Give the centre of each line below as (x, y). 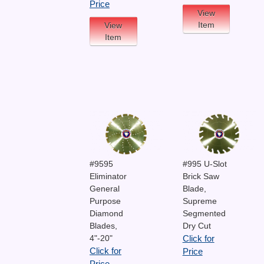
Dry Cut (197, 226)
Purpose (105, 201)
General (105, 189)
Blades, (103, 226)
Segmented (204, 214)
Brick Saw (201, 176)
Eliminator (108, 176)
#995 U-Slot (204, 164)
